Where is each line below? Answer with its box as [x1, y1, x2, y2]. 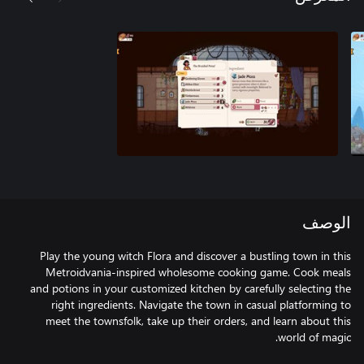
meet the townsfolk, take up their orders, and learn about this [45, 313, 351, 328]
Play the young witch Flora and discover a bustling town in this [40, 248, 351, 263]
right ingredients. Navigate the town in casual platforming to [51, 297, 351, 312]
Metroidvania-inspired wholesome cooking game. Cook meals [45, 264, 351, 279]
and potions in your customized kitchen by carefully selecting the [30, 280, 351, 296]
